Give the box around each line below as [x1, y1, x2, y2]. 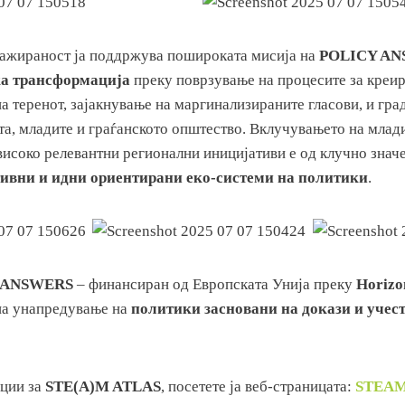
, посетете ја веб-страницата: [161, 378, 355, 396]
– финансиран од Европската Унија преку [73, 276, 356, 294]
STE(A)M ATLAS [45, 378, 161, 396]
